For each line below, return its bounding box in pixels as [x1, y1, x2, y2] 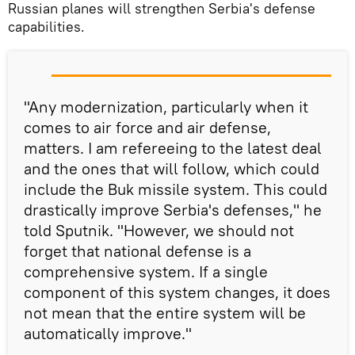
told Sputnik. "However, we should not [24, 220, 294, 241]
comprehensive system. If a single [24, 261, 268, 282]
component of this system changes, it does [24, 282, 330, 303]
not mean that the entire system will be [24, 303, 306, 323]
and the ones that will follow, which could [24, 158, 319, 179]
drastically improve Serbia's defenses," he [24, 200, 322, 220]
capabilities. [8, 17, 85, 36]
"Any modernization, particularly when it [24, 97, 308, 117]
